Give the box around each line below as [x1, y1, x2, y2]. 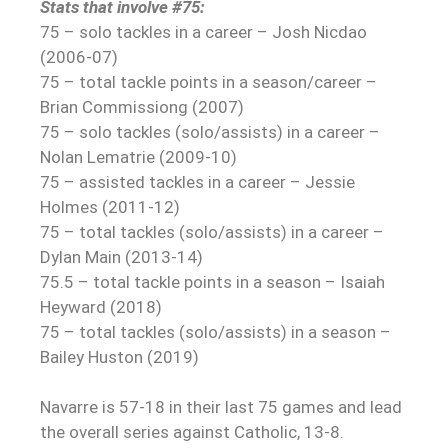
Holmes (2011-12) [40, 197, 180, 218]
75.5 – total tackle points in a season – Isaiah [40, 272, 385, 293]
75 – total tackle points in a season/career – [40, 72, 377, 93]
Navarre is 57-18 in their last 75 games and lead [40, 397, 402, 418]
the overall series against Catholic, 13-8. [40, 422, 344, 443]
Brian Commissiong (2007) [40, 97, 244, 118]
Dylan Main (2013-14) [40, 247, 203, 268]
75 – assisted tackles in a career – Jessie [40, 172, 355, 193]
